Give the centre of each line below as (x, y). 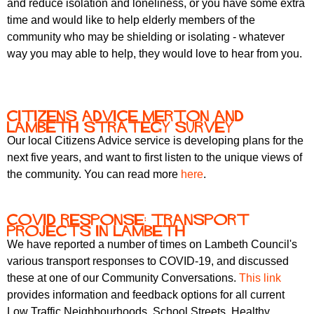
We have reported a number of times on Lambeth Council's (152, 245)
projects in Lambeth (96, 231)
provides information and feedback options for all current (146, 295)
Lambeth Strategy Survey (120, 127)
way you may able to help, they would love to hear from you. (155, 54)
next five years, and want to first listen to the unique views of (155, 158)
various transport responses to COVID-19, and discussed (148, 261)
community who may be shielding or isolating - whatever (146, 37)
